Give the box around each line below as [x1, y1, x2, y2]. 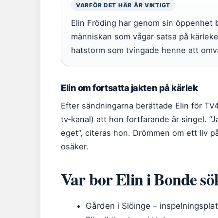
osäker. [61, 142, 89, 151]
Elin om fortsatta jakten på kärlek [61, 82, 198, 93]
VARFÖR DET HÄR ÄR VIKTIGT [76, 1, 170, 9]
